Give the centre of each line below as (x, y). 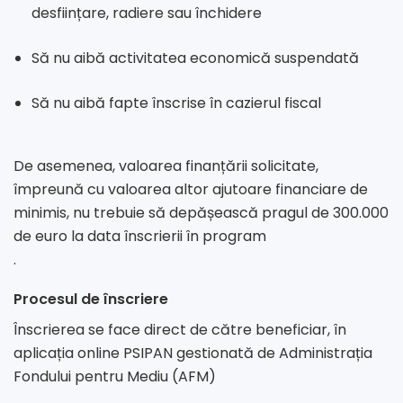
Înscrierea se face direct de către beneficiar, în (180, 330)
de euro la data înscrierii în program (140, 237)
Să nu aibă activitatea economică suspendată (195, 58)
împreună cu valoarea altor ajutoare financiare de (191, 190)
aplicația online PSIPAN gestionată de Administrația (193, 354)
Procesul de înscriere (91, 300)
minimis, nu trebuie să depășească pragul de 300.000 (201, 213)
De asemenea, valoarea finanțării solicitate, (166, 166)
